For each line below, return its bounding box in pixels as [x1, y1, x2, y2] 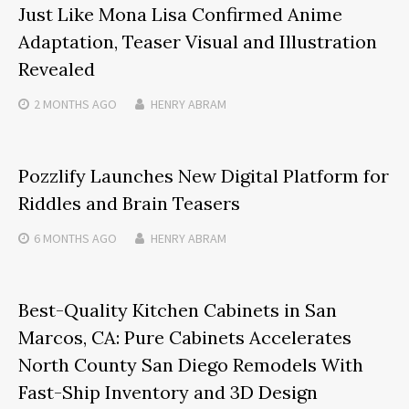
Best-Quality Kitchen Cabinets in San [18, 299, 337, 322]
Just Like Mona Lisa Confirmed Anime [18, 3, 342, 26]
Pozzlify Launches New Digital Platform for [18, 164, 389, 188]
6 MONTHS [34, 230, 89, 247]
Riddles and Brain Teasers [18, 192, 240, 215]
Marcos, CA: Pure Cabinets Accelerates [18, 326, 351, 350]
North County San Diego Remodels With [18, 353, 363, 377]
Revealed [18, 58, 95, 81]
